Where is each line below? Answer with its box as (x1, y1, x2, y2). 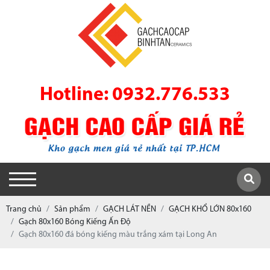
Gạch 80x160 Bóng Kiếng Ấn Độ (19, 218, 131, 227)
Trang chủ (6, 205, 42, 214)
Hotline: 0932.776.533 (40, 86, 230, 105)
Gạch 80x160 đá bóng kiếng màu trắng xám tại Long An (19, 230, 217, 239)
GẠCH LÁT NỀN (103, 205, 156, 214)
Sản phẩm (54, 205, 90, 214)
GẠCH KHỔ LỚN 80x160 (169, 205, 251, 214)
